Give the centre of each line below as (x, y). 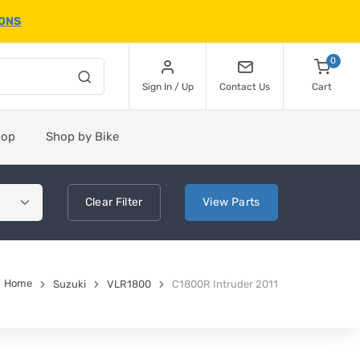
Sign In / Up (168, 87)
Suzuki (70, 284)
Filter (128, 202)
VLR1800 (129, 284)
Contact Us (245, 87)
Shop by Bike (82, 137)
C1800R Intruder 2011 (225, 284)
